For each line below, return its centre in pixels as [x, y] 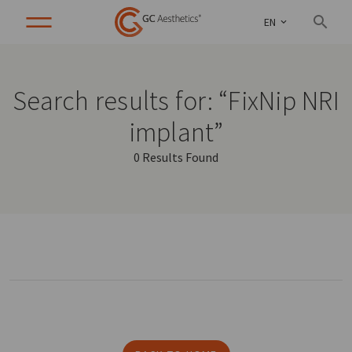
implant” [176, 132]
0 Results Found [176, 157]
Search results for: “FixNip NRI [176, 101]
